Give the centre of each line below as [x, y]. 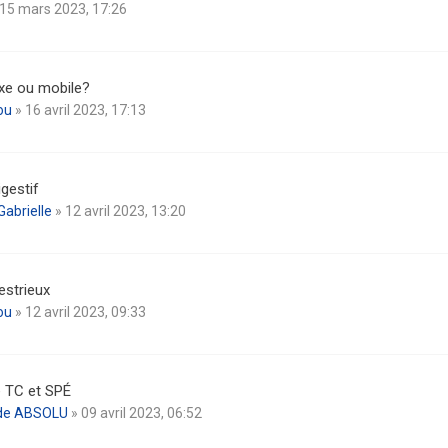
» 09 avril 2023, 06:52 [135, 413]
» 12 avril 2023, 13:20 [119, 211]
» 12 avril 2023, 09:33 [79, 312]
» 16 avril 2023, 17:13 [79, 110]
